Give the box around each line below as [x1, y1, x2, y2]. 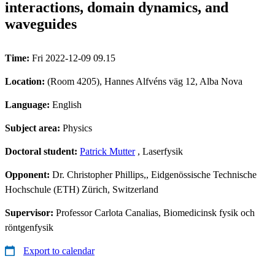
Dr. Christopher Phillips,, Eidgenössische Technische [52, 169, 257, 180]
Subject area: [5, 122, 63, 133]
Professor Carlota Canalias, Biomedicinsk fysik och [56, 207, 255, 218]
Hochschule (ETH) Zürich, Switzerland [5, 184, 158, 195]
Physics [63, 122, 92, 133]
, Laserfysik [135, 145, 183, 157]
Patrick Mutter [80, 145, 135, 157]
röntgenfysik [5, 222, 53, 233]
